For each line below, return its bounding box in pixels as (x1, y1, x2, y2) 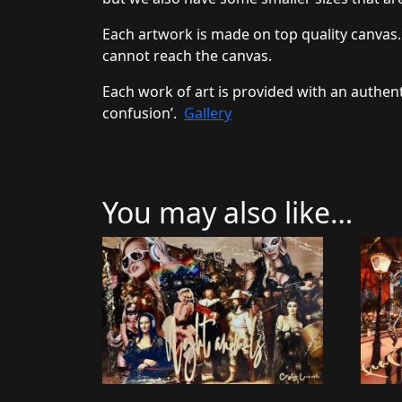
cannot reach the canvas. (102, 45, 272, 66)
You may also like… (102, 192, 353, 232)
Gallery (184, 102, 232, 123)
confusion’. (102, 102, 184, 123)
